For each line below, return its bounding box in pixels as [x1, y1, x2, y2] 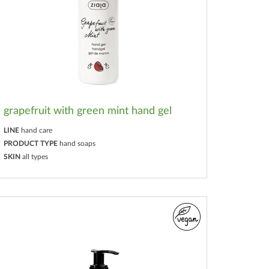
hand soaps [59, 139, 96, 147]
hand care [21, 126, 53, 134]
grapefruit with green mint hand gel [4, 105, 172, 116]
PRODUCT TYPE [4, 139, 58, 147]
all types [22, 153, 49, 160]
